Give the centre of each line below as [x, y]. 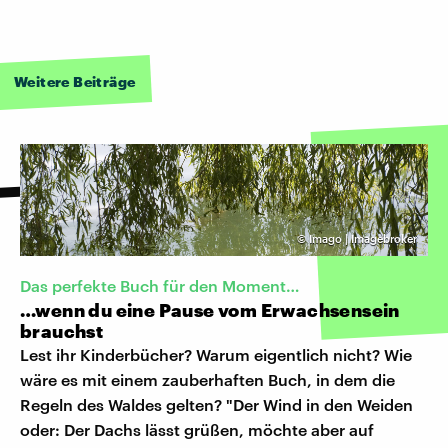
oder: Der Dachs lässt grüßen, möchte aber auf [197, 429]
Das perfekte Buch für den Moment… [160, 285]
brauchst [62, 330]
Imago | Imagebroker [363, 238]
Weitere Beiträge [75, 81]
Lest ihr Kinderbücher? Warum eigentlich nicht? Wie [216, 354]
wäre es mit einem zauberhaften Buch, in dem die [207, 379]
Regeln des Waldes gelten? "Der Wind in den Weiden [216, 404]
